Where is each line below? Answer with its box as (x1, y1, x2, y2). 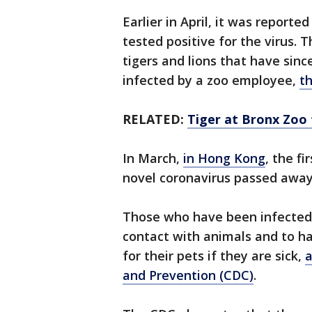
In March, (123, 150, 183, 166)
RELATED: (123, 111, 184, 127)
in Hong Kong (183, 150, 265, 166)
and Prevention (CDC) (123, 267, 253, 283)
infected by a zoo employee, (123, 72, 299, 88)
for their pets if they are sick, (123, 247, 305, 264)
